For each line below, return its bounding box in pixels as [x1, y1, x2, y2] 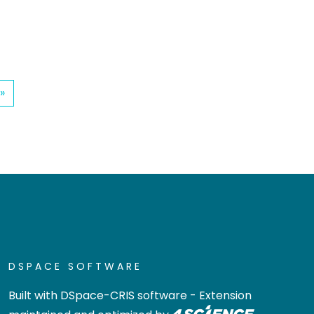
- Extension [187, 287, 252, 303]
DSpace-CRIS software [60, 287, 187, 303]
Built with [8, 287, 60, 303]
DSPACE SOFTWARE [8, 259, 142, 273]
